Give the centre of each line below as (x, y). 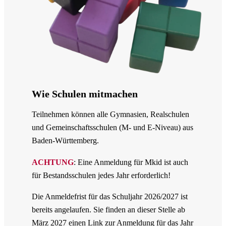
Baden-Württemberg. (65, 141)
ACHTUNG (52, 162)
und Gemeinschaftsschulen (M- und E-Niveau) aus (112, 128)
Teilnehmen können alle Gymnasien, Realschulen (110, 115)
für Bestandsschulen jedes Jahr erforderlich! (101, 175)
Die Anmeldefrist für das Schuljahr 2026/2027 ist (109, 197)
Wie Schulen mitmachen (84, 94)
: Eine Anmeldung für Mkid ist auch (131, 162)
